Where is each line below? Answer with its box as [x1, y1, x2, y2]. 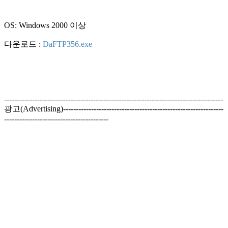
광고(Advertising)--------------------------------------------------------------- [4, 104, 223, 113]
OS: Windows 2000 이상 [4, 20, 86, 30]
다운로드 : [4, 39, 43, 48]
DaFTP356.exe [43, 39, 92, 48]
